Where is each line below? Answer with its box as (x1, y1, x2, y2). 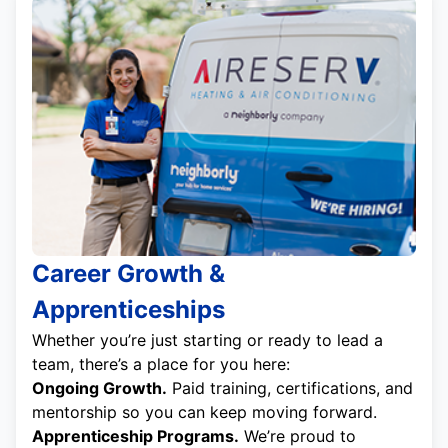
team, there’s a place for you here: (32, 354, 290, 375)
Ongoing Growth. (32, 378, 167, 399)
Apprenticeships (32, 295, 225, 325)
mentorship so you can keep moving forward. (32, 402, 377, 423)
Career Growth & (32, 259, 225, 289)
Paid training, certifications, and (167, 378, 413, 399)
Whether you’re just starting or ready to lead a (32, 330, 383, 351)
